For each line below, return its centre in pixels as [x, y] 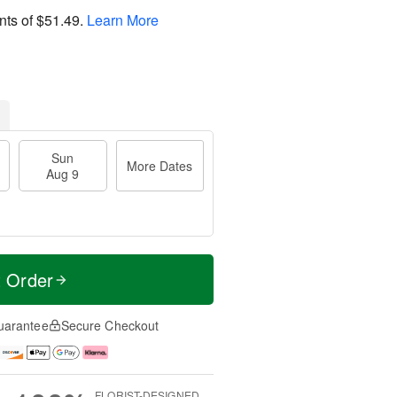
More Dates [160, 166]
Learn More [123, 19]
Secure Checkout [110, 325]
